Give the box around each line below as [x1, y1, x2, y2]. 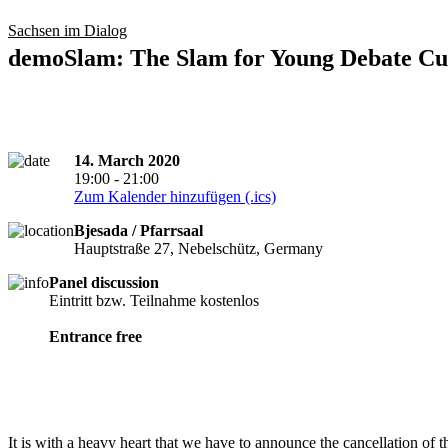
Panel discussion [49, 273, 159, 291]
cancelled [187, 273, 249, 291]
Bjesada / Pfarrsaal [74, 221, 203, 239]
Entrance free [49, 327, 142, 345]
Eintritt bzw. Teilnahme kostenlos [49, 291, 259, 309]
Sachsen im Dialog [8, 22, 127, 39]
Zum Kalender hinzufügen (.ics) [74, 187, 276, 205]
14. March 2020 [74, 151, 180, 169]
